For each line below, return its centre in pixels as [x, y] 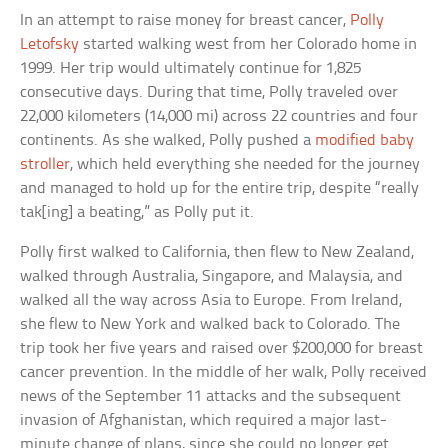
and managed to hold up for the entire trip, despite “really [220, 189]
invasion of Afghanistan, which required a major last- [204, 421]
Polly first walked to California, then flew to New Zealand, [217, 253]
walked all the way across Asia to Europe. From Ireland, [211, 301]
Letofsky [50, 45]
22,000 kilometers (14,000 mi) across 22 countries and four [219, 117]
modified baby [365, 141]
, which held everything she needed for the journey [245, 165]
